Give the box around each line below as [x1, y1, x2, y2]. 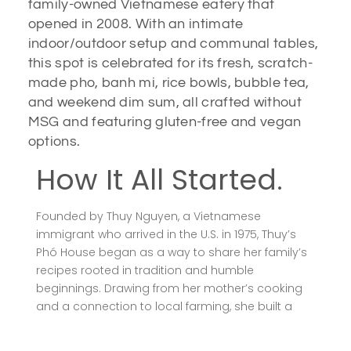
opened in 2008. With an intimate [27, 16, 244, 31]
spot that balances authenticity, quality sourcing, [35, 316, 309, 332]
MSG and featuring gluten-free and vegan [27, 114, 302, 129]
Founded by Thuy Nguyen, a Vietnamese [35, 208, 261, 224]
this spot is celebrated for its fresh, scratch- [27, 55, 313, 71]
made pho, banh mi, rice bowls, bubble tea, [27, 74, 309, 90]
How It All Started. [35, 159, 283, 200]
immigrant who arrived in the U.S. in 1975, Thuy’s [35, 226, 296, 242]
